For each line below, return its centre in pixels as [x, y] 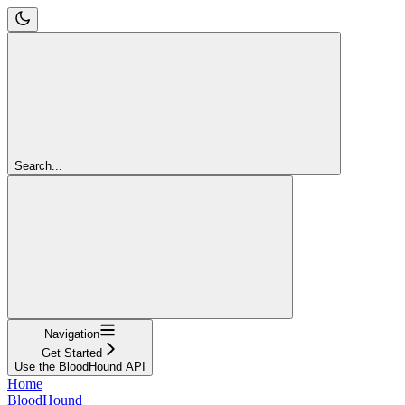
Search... [38, 165]
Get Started [72, 353]
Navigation [72, 334]
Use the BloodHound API [80, 366]
